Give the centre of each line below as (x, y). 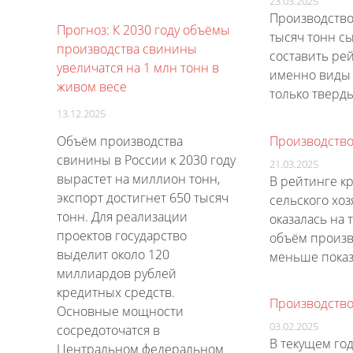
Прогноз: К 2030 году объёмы (143, 30)
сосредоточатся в (108, 331)
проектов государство (122, 236)
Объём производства (120, 141)
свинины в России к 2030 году (146, 160)
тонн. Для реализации (122, 217)
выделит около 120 (113, 255)
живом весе (92, 87)
